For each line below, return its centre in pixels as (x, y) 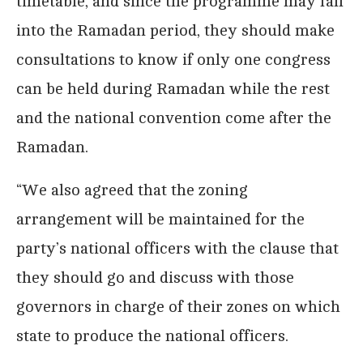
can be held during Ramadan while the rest (173, 88)
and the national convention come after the (174, 117)
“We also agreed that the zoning (132, 190)
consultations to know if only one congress (173, 59)
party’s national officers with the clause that (177, 248)
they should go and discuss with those (155, 277)
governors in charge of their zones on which (178, 306)
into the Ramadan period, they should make (175, 30)
